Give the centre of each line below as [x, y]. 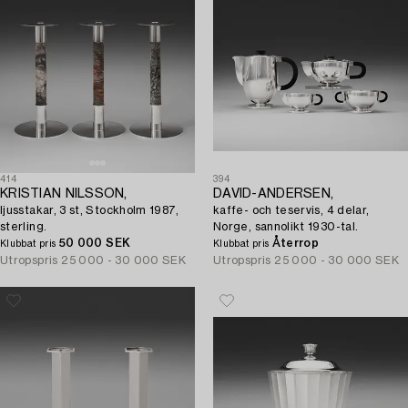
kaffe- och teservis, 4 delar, [291, 210]
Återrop [296, 243]
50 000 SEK [95, 243]
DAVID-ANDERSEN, [274, 194]
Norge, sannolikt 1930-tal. [286, 227]
